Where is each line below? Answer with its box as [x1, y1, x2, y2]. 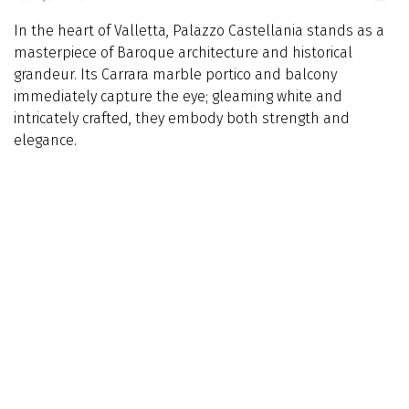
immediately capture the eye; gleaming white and [14, 88, 342, 105]
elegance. [14, 131, 77, 149]
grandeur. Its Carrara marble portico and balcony [14, 66, 337, 83]
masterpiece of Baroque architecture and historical [14, 44, 352, 61]
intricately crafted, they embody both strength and [14, 110, 350, 127]
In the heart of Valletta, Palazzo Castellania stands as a [14, 22, 384, 39]
